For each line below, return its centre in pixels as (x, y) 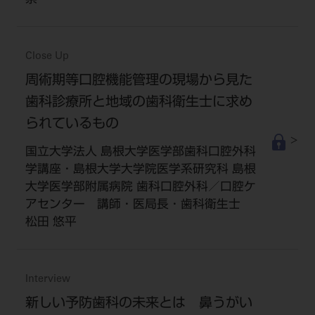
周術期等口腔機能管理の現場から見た (139, 82)
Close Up (47, 57)
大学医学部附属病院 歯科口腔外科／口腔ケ (140, 188)
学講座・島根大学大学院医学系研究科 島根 (140, 171)
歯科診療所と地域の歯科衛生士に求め (139, 103)
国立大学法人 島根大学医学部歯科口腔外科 (140, 153)
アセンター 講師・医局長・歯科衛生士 (139, 206)
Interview (47, 279)
